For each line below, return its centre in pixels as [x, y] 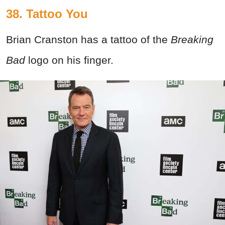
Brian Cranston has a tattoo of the [88, 40]
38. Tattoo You [47, 14]
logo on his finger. [71, 60]
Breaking [192, 40]
